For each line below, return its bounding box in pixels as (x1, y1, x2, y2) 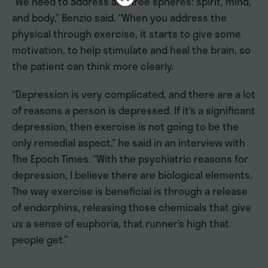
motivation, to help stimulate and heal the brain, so (12, 42, 251, 58)
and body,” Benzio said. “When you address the (12, 10, 227, 26)
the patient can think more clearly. (12, 58, 174, 74)
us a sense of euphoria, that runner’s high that (12, 215, 229, 232)
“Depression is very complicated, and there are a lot (12, 86, 255, 102)
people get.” (12, 232, 68, 248)
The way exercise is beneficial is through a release (12, 183, 248, 199)
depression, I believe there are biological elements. (12, 167, 252, 183)
